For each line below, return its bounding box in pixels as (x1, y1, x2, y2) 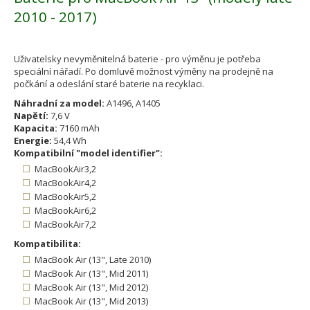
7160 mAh (57, 122, 100, 135)
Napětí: (14, 109, 48, 122)
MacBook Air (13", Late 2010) (35, 253, 151, 266)
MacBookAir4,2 (35, 176, 96, 190)
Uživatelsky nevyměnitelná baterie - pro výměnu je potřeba (14, 53, 261, 66)
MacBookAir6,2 (35, 204, 96, 217)
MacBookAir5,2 (35, 190, 96, 203)
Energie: (14, 134, 52, 147)
